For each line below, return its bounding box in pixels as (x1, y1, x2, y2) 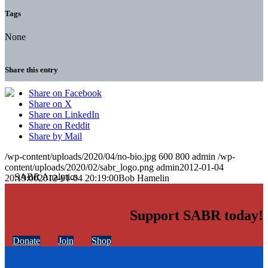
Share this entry (5, 65, 58, 75)
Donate (13, 236, 40, 246)
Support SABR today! (130, 208, 263, 224)
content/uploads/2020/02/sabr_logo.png (5, 162, 154, 173)
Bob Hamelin (118, 173, 169, 184)
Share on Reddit (29, 120, 90, 131)
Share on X (29, 99, 72, 109)
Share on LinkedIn (29, 109, 99, 120)
